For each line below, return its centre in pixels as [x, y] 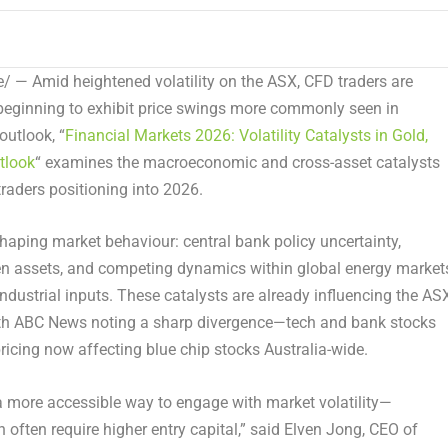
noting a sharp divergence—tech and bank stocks [261, 323]
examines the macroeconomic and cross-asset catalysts [240, 162]
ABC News [50, 323]
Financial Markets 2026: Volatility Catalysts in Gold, [246, 135]
